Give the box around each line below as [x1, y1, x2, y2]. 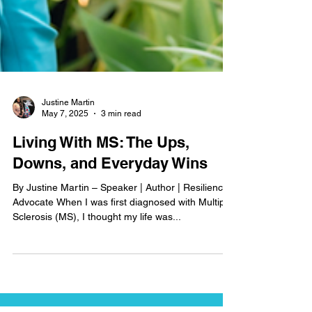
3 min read [101, 128, 141, 139]
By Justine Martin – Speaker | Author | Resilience [13, 201, 228, 212]
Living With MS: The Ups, [13, 152, 189, 171]
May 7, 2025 [42, 128, 88, 139]
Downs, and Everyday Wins [13, 173, 208, 192]
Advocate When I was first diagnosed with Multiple [13, 215, 233, 227]
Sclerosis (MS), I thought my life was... [13, 230, 181, 242]
